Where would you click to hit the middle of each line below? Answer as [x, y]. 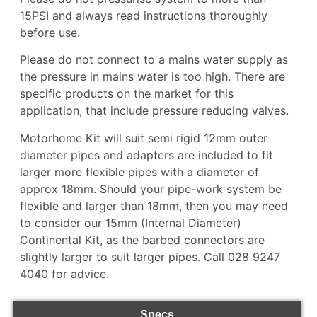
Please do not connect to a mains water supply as [154, 60]
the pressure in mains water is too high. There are [152, 77]
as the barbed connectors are [183, 240]
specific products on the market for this [126, 94]
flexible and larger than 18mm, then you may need [154, 206]
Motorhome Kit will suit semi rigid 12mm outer [143, 138]
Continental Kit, [61, 240]
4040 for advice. [64, 273]
